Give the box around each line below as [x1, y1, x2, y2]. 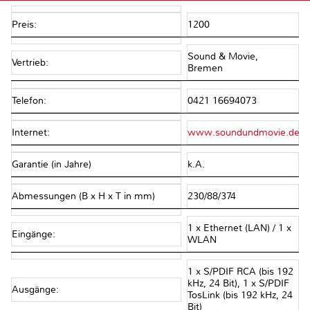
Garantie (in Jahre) [12, 158, 91, 170]
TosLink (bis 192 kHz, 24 [187, 289, 293, 302]
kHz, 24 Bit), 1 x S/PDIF [187, 277, 289, 290]
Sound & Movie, [187, 51, 258, 63]
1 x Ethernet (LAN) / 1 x [187, 222, 291, 235]
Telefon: [12, 94, 46, 107]
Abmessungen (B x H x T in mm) [12, 190, 155, 203]
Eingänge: [12, 228, 55, 240]
